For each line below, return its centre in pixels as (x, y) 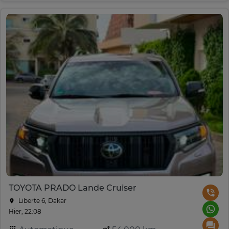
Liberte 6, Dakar (42, 200)
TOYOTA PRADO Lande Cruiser (73, 188)
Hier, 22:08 (25, 211)
